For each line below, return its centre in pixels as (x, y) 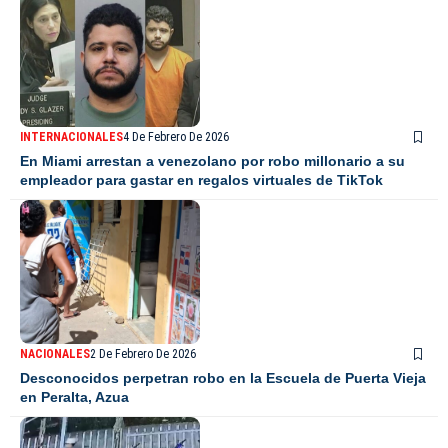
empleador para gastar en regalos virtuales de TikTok (201, 180)
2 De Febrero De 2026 (143, 354)
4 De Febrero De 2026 (176, 137)
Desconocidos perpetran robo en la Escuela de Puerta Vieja (223, 378)
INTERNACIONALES (71, 137)
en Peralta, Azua (74, 397)
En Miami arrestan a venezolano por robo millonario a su (212, 161)
